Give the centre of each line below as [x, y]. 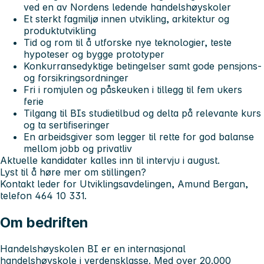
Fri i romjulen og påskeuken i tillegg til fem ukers [133, 89]
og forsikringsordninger [76, 77]
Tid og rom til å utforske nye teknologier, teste [128, 42]
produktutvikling [60, 30]
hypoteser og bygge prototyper [94, 54]
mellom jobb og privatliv [78, 148]
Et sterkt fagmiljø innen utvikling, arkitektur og [126, 19]
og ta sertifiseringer [67, 125]
